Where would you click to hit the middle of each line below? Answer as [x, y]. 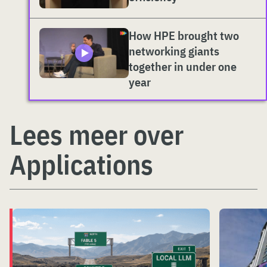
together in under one [183, 67]
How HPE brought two [184, 36]
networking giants [174, 51]
